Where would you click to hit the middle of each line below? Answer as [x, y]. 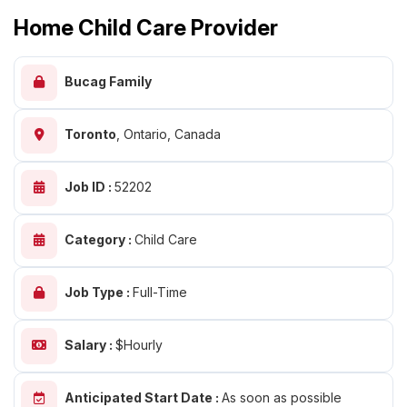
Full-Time [160, 292]
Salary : [90, 345]
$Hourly [139, 345]
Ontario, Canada [172, 134]
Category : [99, 239]
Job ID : [89, 187]
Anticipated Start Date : [143, 397]
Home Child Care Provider [146, 28]
